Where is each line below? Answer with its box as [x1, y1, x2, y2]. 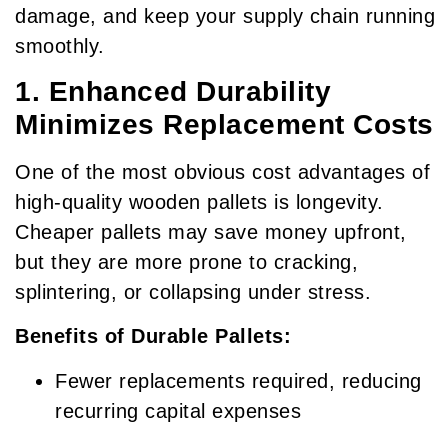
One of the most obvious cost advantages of [15, 160, 430, 183]
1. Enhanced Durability [15, 75, 331, 107]
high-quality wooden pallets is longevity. [15, 190, 384, 213]
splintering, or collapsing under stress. [15, 280, 371, 303]
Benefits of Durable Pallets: [15, 325, 291, 348]
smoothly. [15, 34, 105, 57]
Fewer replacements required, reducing [55, 369, 422, 392]
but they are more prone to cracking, [15, 250, 358, 273]
